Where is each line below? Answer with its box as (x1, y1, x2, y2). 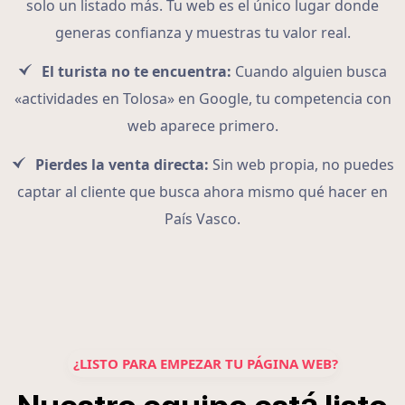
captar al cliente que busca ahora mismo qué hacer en (17, 182, 388, 202)
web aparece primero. (127, 116, 278, 137)
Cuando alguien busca (231, 61, 387, 82)
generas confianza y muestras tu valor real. (54, 23, 351, 43)
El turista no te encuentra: (42, 61, 231, 82)
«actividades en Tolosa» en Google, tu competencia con (14, 89, 391, 109)
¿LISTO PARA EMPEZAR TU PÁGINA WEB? (72, 354, 338, 373)
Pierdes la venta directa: (34, 155, 209, 175)
